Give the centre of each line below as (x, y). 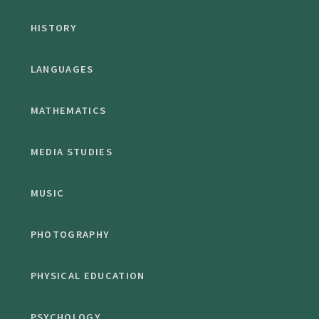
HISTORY (53, 28)
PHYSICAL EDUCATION (88, 276)
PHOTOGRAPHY (70, 235)
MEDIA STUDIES (71, 152)
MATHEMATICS (68, 111)
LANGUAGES (62, 69)
